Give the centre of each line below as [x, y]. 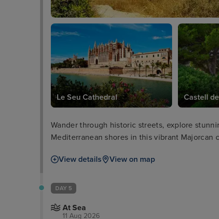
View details [80, 159]
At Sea [74, 208]
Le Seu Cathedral [87, 97]
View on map [132, 159]
